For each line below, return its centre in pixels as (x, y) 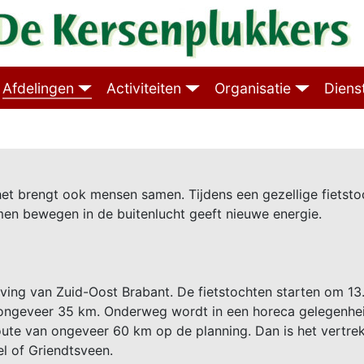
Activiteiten (144, 88)
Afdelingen (38, 88)
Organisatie (253, 88)
